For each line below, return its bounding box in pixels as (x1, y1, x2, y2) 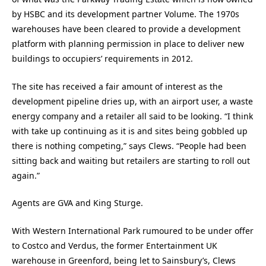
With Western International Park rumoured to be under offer (12, 224, 254, 236)
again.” (12, 169, 40, 181)
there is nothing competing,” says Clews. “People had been (12, 140, 246, 151)
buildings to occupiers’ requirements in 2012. (12, 53, 193, 65)
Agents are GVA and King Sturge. (12, 197, 143, 209)
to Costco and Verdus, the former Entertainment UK (12, 239, 217, 251)
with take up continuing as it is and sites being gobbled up (12, 125, 248, 137)
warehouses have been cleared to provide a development (12, 23, 240, 35)
